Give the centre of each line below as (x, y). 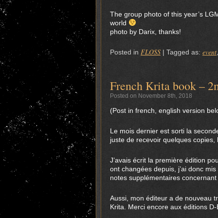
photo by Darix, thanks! (145, 32)
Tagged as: (184, 52)
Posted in (124, 52)
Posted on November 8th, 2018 (151, 96)
